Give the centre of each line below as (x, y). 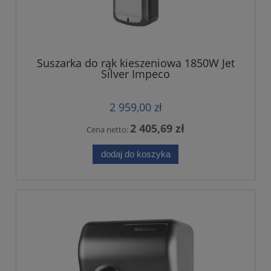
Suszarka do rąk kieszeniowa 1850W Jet (135, 63)
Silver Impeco (135, 74)
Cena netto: (108, 130)
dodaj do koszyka (135, 154)
